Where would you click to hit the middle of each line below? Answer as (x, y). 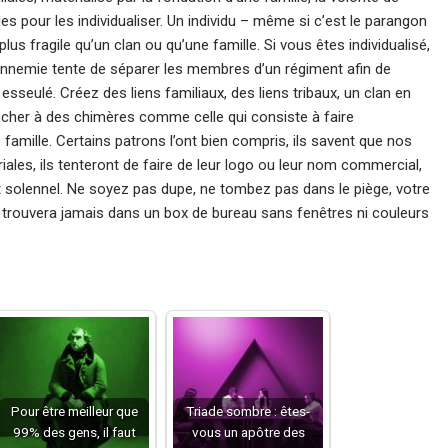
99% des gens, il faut (74, 432)
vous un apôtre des (248, 432)
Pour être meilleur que (74, 411)
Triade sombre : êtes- (248, 411)
